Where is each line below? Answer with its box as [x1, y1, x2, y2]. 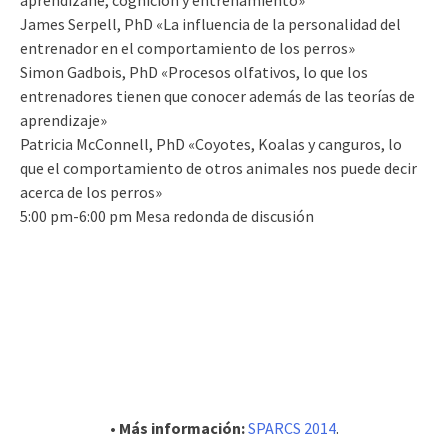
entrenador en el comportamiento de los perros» [20, 37, 355, 58]
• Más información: [109, 417, 245, 438]
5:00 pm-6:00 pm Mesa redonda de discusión [20, 205, 314, 226]
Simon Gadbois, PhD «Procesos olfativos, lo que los [20, 61, 368, 82]
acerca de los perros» [20, 181, 162, 202]
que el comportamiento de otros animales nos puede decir [20, 157, 417, 178]
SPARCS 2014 [247, 417, 336, 438]
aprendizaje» [20, 109, 107, 130]
